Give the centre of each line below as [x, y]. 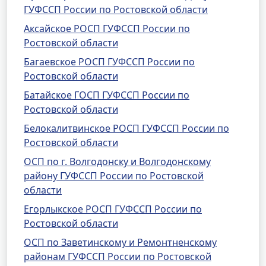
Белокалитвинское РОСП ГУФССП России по [126, 128]
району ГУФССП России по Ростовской [114, 176]
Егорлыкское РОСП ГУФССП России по [113, 209]
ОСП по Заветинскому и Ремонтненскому [120, 242]
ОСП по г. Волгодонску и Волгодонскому [117, 161]
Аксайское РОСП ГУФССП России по [107, 28]
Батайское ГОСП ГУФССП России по [107, 95]
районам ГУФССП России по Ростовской [118, 256]
